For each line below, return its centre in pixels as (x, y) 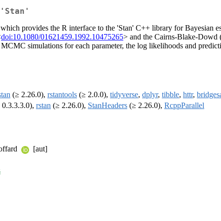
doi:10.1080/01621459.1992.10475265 (62, 37)
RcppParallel (184, 106)
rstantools (62, 95)
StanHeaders (108, 106)
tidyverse (124, 95)
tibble (170, 95)
